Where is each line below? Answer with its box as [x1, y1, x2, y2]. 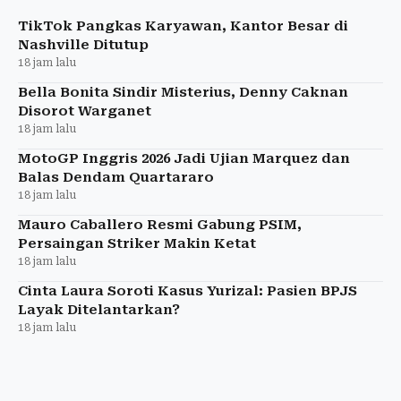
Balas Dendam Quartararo [18, 168, 214, 185]
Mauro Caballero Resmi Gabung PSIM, [18, 216, 302, 233]
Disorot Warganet [18, 102, 151, 119]
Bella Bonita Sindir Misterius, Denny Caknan [18, 83, 348, 100]
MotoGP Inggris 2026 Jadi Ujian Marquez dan [18, 149, 350, 166]
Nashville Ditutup [18, 36, 149, 53]
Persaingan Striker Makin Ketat [18, 235, 256, 252]
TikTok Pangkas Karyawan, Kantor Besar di [18, 17, 348, 34]
